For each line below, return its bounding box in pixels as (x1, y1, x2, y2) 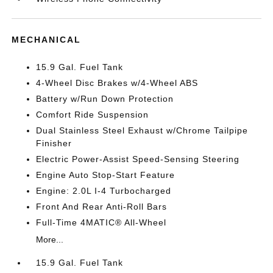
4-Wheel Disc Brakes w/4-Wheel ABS (36, 78, 199, 88)
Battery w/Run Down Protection (36, 94, 174, 104)
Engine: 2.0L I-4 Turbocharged (36, 186, 172, 196)
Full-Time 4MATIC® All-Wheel (36, 218, 167, 227)
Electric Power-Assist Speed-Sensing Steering (36, 154, 240, 164)
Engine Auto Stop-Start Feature (36, 170, 175, 180)
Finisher (36, 138, 73, 148)
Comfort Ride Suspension (36, 110, 149, 119)
